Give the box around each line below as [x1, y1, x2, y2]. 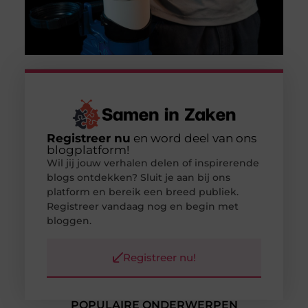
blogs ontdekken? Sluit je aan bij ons [46, 171, 230, 184]
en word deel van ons [130, 131, 256, 146]
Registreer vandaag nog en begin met [46, 200, 239, 213]
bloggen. [46, 214, 91, 228]
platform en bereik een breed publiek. [46, 186, 239, 199]
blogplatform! [46, 143, 129, 157]
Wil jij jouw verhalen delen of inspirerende [46, 157, 259, 170]
